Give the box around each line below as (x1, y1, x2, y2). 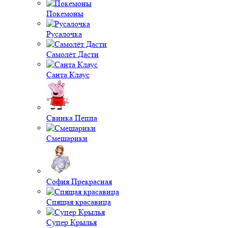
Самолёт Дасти (46, 49, 99, 59)
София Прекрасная (46, 177, 112, 186)
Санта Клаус (46, 70, 90, 79)
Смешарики (46, 133, 88, 143)
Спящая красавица (46, 197, 111, 207)
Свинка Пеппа (46, 113, 97, 123)
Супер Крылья (46, 217, 97, 227)
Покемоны (46, 9, 83, 18)
